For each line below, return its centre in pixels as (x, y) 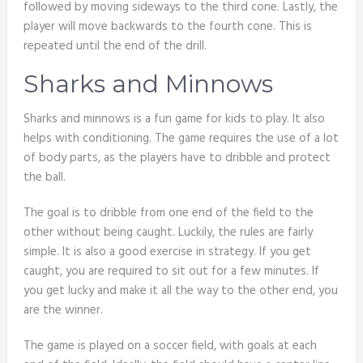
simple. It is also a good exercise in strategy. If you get (167, 252)
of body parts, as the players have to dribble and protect (177, 158)
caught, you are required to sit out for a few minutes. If (171, 272)
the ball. (44, 178)
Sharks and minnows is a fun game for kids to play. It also (174, 120)
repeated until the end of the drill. (115, 47)
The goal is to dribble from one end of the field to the (168, 214)
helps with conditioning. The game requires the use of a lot (181, 139)
